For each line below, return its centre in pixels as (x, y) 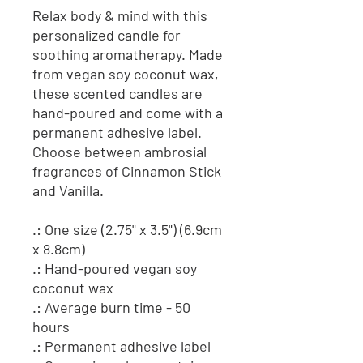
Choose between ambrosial (120, 151)
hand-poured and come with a (128, 112)
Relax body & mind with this (120, 15)
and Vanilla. (68, 190)
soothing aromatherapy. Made (128, 54)
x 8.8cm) (59, 248)
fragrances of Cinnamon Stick (127, 171)
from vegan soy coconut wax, (126, 73)
